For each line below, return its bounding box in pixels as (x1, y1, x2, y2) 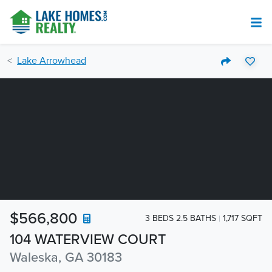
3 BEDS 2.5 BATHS (145, 212, 216, 223)
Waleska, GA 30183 (10, 250, 122, 265)
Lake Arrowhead (17, 55, 86, 67)
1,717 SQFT (223, 212, 262, 223)
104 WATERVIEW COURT (10, 231, 166, 248)
